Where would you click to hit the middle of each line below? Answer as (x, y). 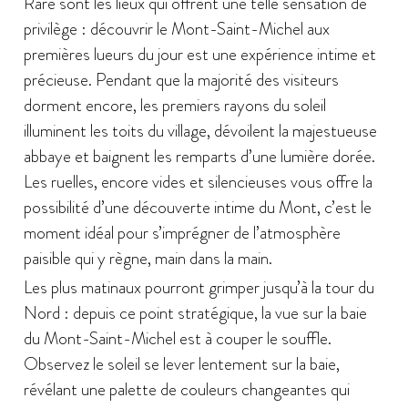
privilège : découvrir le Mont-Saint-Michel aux (176, 28)
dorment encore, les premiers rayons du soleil (174, 105)
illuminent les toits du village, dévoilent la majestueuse (200, 130)
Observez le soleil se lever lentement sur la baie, (181, 363)
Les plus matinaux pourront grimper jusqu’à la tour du (199, 287)
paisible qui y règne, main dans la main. (148, 258)
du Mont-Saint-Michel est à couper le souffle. (177, 338)
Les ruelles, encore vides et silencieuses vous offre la (198, 181)
